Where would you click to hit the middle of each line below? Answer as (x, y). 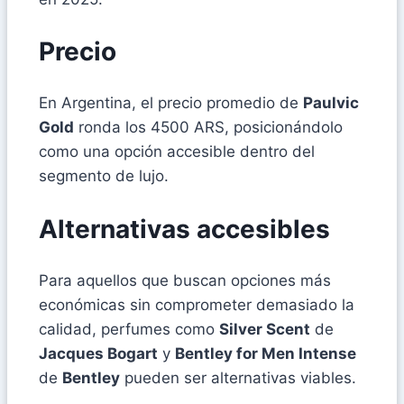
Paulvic (331, 103)
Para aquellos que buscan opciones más (185, 280)
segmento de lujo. (104, 176)
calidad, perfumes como (129, 329)
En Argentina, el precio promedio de (171, 103)
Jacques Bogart (98, 353)
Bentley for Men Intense (266, 353)
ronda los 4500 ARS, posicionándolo (208, 128)
